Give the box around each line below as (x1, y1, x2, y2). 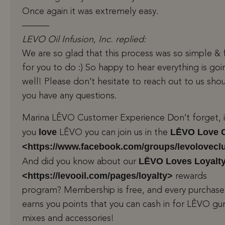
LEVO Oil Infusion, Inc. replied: (22, 35, 146, 45)
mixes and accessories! (22, 214, 114, 223)
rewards (173, 172, 207, 181)
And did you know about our (22, 157, 139, 167)
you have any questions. (22, 91, 117, 101)
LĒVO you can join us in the (57, 128, 170, 138)
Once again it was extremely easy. (22, 7, 158, 17)
